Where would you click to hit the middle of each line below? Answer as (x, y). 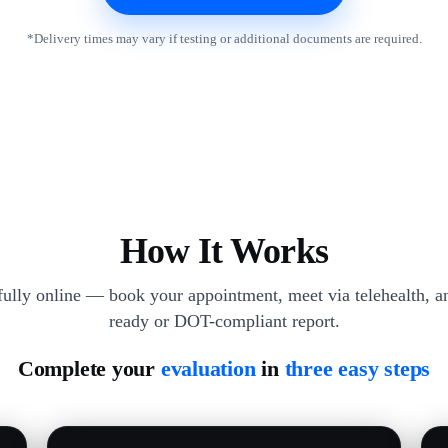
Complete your (89, 368)
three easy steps (357, 368)
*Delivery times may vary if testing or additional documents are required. (224, 38)
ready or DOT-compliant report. (224, 321)
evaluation (208, 368)
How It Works (224, 251)
